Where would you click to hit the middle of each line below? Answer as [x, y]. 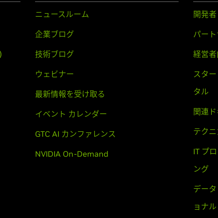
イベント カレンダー [71, 114]
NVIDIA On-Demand [72, 154]
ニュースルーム [62, 14]
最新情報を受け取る [70, 94]
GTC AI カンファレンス [75, 134]
